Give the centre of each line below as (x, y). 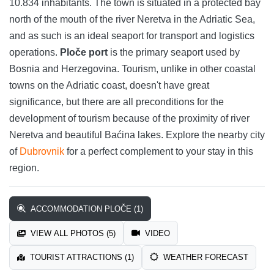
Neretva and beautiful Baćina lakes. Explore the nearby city (137, 135)
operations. (35, 53)
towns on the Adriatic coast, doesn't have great (109, 86)
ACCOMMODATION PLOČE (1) (86, 209)
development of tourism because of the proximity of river (129, 119)
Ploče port (84, 53)
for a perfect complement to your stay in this (159, 152)
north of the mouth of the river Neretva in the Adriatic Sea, (132, 20)
